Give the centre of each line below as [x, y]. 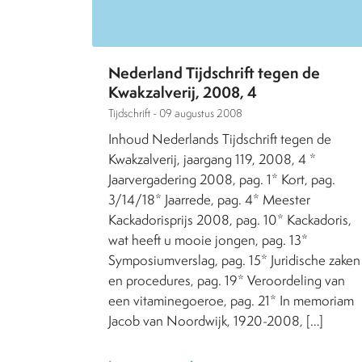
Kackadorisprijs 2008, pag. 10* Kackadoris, [230, 219]
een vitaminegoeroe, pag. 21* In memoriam [231, 300]
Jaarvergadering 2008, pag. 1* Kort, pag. [222, 179]
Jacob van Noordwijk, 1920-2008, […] [216, 320]
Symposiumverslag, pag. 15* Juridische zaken [234, 260]
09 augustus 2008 [201, 113]
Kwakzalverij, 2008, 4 [183, 92]
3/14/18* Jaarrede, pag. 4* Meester [209, 199]
